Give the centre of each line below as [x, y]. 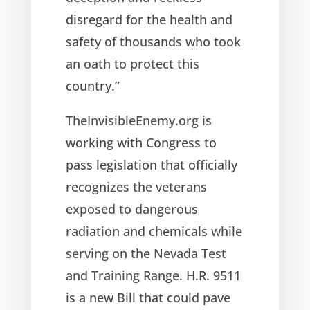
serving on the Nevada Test [146, 253]
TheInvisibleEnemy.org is [138, 120]
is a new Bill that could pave [148, 297]
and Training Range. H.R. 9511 [153, 275]
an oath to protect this [132, 63]
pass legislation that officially [151, 164]
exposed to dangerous [131, 209]
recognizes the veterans [136, 186]
